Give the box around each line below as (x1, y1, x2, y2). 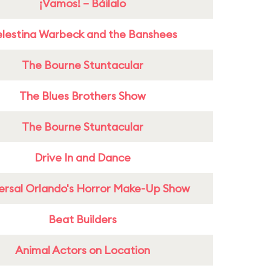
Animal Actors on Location (15, 243, 150, 257)
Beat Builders (48, 212, 117, 226)
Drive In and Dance (34, 151, 131, 165)
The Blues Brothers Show (19, 89, 146, 103)
